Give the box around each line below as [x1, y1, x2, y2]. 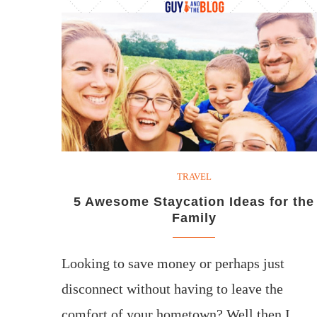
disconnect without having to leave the [62, 280, 283, 296]
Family [171, 210, 217, 225]
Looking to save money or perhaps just [62, 255, 284, 271]
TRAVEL [176, 171, 212, 182]
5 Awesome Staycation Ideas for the [74, 194, 315, 209]
